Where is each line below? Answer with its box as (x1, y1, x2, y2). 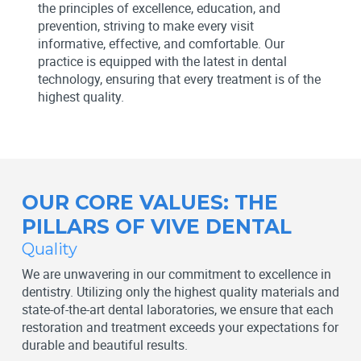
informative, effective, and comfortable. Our (37, 35, 284, 53)
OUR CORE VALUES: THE (21, 190, 278, 215)
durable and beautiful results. (21, 336, 188, 355)
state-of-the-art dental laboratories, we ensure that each (21, 301, 334, 319)
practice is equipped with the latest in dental (37, 52, 287, 71)
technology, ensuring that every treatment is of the (37, 70, 321, 89)
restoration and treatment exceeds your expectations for (21, 318, 338, 337)
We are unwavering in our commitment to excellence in (21, 265, 331, 284)
